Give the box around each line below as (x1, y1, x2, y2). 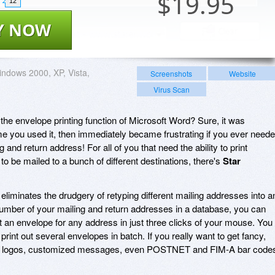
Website (228, 68, 256, 79)
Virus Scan (153, 83, 190, 95)
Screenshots (150, 68, 193, 79)
